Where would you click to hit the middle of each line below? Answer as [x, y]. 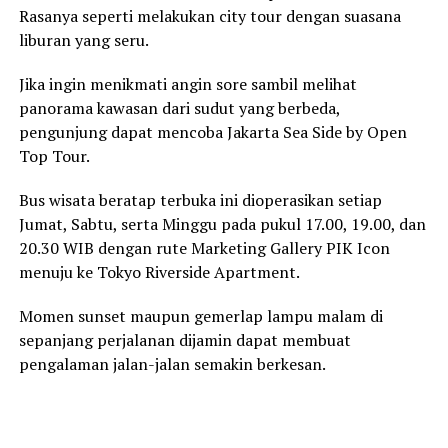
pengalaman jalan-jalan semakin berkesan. [172, 364]
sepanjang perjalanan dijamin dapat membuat [184, 340]
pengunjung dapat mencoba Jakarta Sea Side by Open [212, 132]
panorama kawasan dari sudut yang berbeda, [179, 108]
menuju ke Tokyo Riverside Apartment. [159, 272]
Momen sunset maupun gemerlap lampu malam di [200, 316]
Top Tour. [54, 156]
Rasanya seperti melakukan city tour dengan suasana [209, 16]
